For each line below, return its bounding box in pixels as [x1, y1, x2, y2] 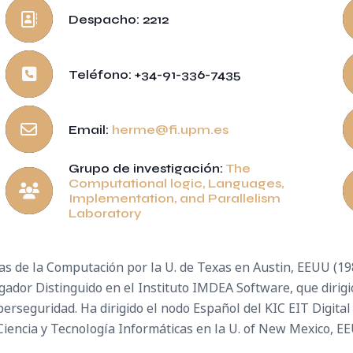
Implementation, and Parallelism [68, 191, 281, 206]
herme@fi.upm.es [111, 121, 229, 137]
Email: [68, 121, 112, 137]
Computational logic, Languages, [68, 176, 284, 191]
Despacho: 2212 [68, 11, 169, 27]
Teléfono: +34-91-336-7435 [68, 66, 241, 82]
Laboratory [68, 206, 141, 221]
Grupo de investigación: [68, 161, 225, 176]
